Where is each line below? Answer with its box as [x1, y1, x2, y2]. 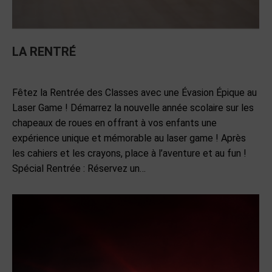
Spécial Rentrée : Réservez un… [12, 163, 146, 175]
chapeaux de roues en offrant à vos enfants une [12, 117, 217, 129]
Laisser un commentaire [166, 69, 250, 78]
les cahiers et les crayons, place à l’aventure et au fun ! [12, 148, 246, 160]
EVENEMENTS [12, 69, 63, 78]
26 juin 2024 [115, 69, 157, 78]
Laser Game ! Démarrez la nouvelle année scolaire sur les [12, 102, 254, 114]
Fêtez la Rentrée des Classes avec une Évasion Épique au [12, 87, 257, 99]
